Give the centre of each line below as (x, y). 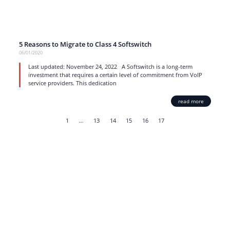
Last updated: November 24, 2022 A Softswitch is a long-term (110, 66)
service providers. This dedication (72, 83)
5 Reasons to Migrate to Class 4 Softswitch (85, 44)
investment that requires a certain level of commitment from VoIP (115, 74)
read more (191, 101)
